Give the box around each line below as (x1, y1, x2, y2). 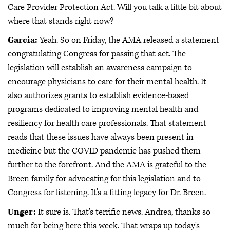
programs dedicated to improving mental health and (8, 104, 198, 115)
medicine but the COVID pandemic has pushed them (8, 145, 201, 157)
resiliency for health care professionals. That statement (8, 118, 206, 129)
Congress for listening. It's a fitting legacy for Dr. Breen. (8, 187, 206, 198)
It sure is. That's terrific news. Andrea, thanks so (36, 206, 210, 218)
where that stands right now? (8, 15, 113, 27)
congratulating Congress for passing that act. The (8, 48, 186, 60)
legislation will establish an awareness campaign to (8, 62, 192, 73)
